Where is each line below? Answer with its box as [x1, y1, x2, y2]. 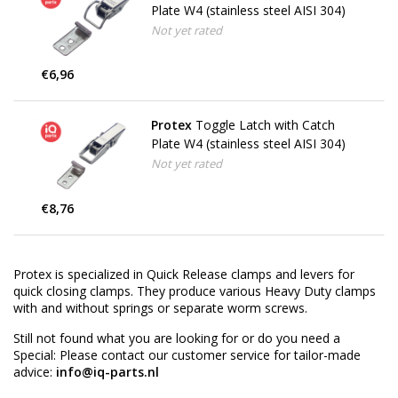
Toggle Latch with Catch [195, 116, 335, 134]
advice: [13, 362, 56, 380]
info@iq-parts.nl [56, 362, 159, 380]
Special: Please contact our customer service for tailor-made [13, 346, 361, 363]
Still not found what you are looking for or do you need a [13, 329, 340, 346]
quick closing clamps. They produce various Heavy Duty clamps [13, 282, 376, 299]
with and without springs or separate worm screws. [13, 298, 307, 316]
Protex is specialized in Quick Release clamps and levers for [13, 265, 354, 283]
